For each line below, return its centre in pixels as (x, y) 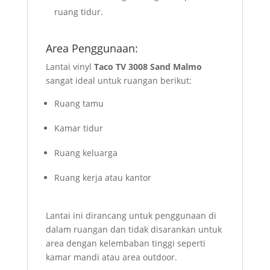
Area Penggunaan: (92, 49)
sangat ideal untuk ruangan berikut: (118, 81)
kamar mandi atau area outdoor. (111, 257)
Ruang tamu (79, 104)
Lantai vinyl (70, 67)
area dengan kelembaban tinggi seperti (125, 243)
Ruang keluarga (86, 153)
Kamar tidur (78, 128)
